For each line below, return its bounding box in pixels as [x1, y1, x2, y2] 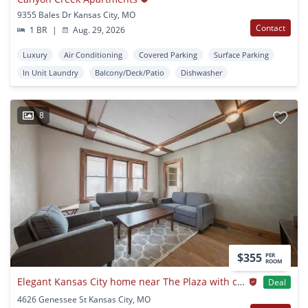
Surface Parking [214, 49, 269, 60]
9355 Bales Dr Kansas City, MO [17, 8, 135, 21]
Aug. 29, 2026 [71, 23, 126, 36]
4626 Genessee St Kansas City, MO [17, 293, 151, 305]
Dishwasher [181, 67, 222, 78]
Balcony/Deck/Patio [95, 67, 164, 78]
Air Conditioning [64, 49, 122, 60]
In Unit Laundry [23, 67, 78, 78]
